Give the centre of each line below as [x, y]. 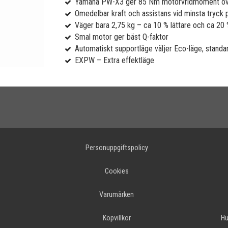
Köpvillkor [117, 218]
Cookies [117, 171]
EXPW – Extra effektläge [115, 60]
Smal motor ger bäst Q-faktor [122, 37]
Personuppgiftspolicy [117, 148]
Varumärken [117, 195]
